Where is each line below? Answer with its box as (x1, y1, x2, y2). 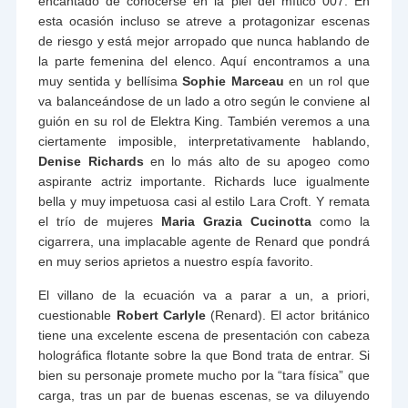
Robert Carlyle (116, 307, 206, 322)
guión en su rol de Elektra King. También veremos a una (38, 113, 370, 128)
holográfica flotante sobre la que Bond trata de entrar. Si (38, 347, 370, 362)
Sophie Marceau (182, 73, 284, 88)
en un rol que (283, 73, 370, 88)
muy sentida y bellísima (38, 73, 183, 88)
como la (311, 213, 370, 229)
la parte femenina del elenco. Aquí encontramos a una (38, 53, 370, 68)
